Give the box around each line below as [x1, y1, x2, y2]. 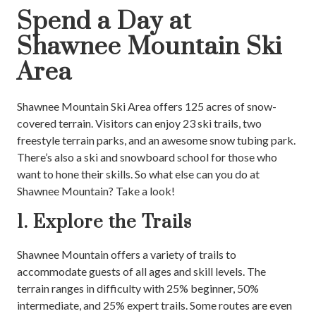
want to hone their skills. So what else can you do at [17, 166, 260, 181]
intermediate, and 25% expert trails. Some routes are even [17, 298, 292, 312]
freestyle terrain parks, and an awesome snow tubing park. [17, 133, 296, 147]
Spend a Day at [17, 6, 192, 37]
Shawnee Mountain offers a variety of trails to [17, 247, 236, 261]
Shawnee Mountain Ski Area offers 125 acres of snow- [17, 99, 276, 113]
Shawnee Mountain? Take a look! [17, 183, 175, 197]
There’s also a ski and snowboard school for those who [17, 150, 277, 164]
